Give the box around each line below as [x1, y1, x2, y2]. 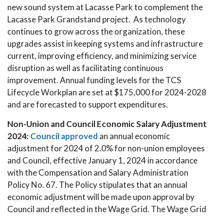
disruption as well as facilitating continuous [7, 63, 163, 73]
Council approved [30, 131, 98, 141]
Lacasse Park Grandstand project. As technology [7, 14, 186, 24]
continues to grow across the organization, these [7, 26, 185, 36]
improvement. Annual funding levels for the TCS [7, 75, 181, 85]
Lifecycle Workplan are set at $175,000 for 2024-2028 [7, 87, 206, 97]
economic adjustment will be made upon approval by [7, 192, 195, 202]
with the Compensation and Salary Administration [7, 167, 188, 178]
